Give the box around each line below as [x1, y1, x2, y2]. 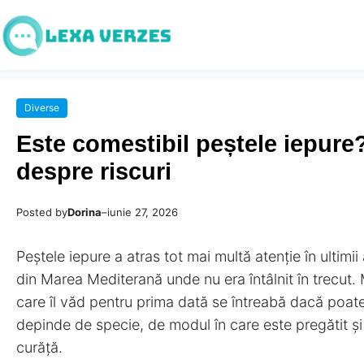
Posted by [16, 205, 67, 219]
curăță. [16, 338, 63, 356]
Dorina [67, 205, 102, 219]
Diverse [24, 101, 59, 114]
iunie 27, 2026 [107, 205, 178, 219]
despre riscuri [16, 158, 171, 184]
